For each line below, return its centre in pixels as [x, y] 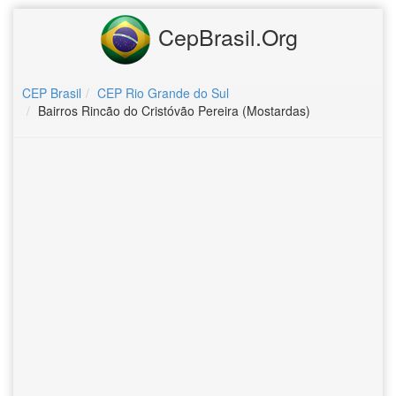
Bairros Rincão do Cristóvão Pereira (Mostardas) [174, 110]
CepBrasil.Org [225, 36]
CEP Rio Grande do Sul [163, 93]
